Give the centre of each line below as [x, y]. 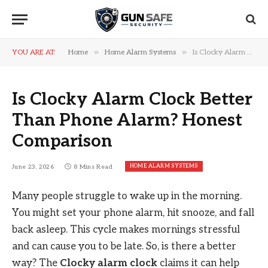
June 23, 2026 [33, 167]
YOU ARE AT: [34, 52]
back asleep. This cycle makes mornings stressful [126, 230]
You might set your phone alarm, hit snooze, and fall [133, 213]
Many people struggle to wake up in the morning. [127, 196]
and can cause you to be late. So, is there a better [124, 246]
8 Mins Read [93, 167]
